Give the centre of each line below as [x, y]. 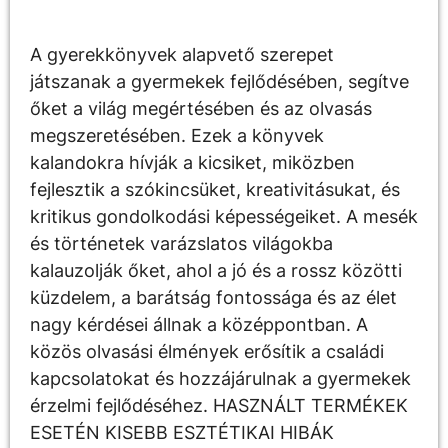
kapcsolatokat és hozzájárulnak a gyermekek [220, 379]
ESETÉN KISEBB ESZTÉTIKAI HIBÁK [182, 433]
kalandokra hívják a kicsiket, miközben [192, 163]
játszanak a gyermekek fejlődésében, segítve [219, 82]
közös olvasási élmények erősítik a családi [207, 352]
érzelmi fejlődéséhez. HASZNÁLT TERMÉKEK [219, 406]
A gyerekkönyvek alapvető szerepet [182, 55]
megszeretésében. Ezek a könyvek [177, 136]
